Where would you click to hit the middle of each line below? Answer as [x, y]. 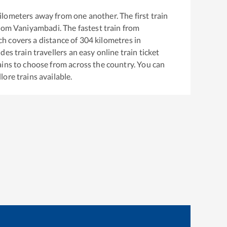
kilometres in [117, 40]
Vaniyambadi [36, 28]
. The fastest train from [100, 28]
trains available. [44, 77]
